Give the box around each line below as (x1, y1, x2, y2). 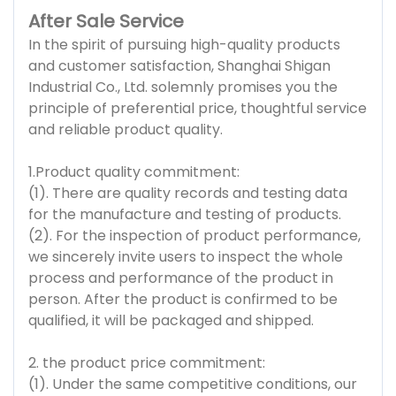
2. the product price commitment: (28, 352, 265, 373)
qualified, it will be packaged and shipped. (28, 309, 314, 331)
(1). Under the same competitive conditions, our (28, 373, 357, 394)
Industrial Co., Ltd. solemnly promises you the (28, 76, 338, 97)
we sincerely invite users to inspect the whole (28, 246, 343, 267)
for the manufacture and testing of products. (28, 203, 341, 225)
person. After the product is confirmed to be (28, 288, 338, 309)
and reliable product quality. (28, 118, 223, 140)
